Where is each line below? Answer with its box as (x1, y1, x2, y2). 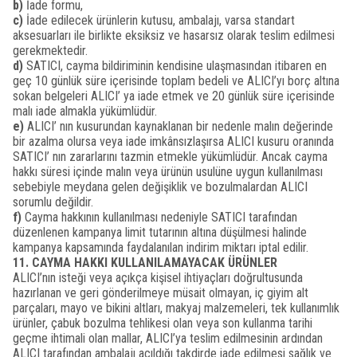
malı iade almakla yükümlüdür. (13, 104, 157, 119)
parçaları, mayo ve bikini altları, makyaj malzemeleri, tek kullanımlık (13, 300, 339, 316)
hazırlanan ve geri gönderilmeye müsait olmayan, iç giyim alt (13, 285, 308, 300)
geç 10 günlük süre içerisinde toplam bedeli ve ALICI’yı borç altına (13, 73, 339, 88)
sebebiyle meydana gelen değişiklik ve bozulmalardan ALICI (13, 179, 308, 194)
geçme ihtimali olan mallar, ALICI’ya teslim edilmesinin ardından (13, 331, 323, 346)
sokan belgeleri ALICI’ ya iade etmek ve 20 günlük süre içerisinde (13, 88, 335, 104)
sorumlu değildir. (13, 194, 96, 210)
